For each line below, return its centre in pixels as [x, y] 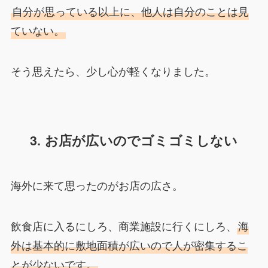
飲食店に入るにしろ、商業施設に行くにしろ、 [124, 225]
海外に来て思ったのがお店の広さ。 [97, 185]
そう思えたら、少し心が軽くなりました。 [113, 70]
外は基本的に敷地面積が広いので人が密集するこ [129, 244]
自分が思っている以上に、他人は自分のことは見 [130, 11]
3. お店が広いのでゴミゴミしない [134, 140]
